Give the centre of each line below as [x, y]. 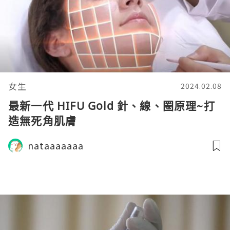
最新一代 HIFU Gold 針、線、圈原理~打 [112, 106]
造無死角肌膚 [43, 121]
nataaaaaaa [56, 145]
